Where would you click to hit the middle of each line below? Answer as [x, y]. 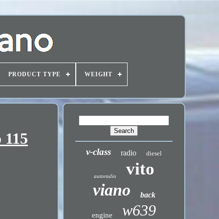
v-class [99, 152]
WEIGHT [98, 74]
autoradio [105, 176]
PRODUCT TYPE [34, 74]
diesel [154, 153]
